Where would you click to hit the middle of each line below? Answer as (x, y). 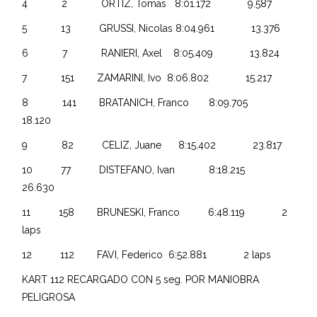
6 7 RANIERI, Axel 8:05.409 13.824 (152, 53)
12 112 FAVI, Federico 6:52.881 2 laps (151, 254)
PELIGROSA (49, 297)
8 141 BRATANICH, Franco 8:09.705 (152, 102)
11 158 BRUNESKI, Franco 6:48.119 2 (155, 212)
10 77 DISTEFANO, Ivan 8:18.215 (151, 169)
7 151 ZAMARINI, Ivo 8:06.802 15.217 (149, 77)
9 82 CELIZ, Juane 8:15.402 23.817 (154, 145)
